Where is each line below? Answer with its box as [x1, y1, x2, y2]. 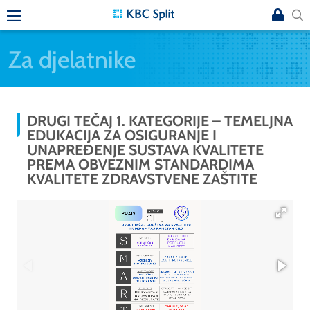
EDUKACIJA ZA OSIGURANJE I [27, 126, 217, 145]
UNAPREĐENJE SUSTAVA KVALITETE [27, 140, 264, 159]
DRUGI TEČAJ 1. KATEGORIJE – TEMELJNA [27, 111, 293, 130]
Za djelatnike [8, 44, 136, 73]
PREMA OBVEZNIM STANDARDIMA [27, 155, 254, 174]
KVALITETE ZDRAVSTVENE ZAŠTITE [27, 170, 257, 188]
